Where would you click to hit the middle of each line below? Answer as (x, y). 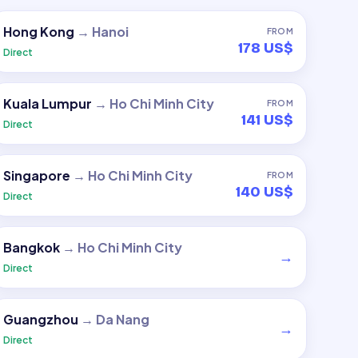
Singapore (36, 175)
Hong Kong (38, 32)
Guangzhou (40, 319)
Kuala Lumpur (47, 103)
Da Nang (122, 319)
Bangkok (31, 247)
